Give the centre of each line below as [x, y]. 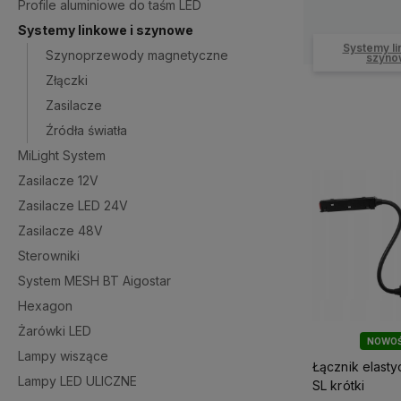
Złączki [67, 80]
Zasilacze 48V [60, 230]
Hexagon [45, 306]
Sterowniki [49, 256]
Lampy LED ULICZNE [77, 381]
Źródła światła [86, 130]
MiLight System [62, 155]
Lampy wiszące [63, 356]
